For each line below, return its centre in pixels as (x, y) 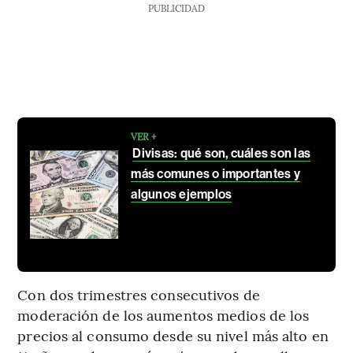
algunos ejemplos (182, 194)
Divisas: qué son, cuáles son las (222, 153)
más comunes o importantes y (216, 173)
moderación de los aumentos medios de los (163, 314)
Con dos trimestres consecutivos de (139, 294)
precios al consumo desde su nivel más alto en (173, 335)
